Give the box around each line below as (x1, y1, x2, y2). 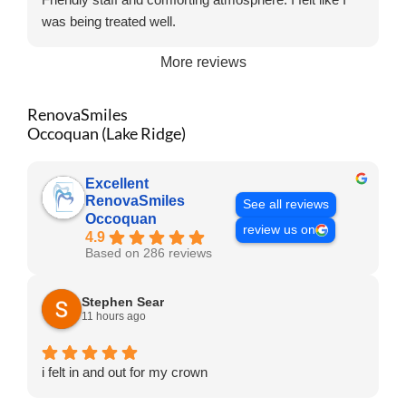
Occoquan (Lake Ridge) (27, 122, 186, 143)
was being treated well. (42, 13, 176, 29)
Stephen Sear (82, 294, 164, 309)
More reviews (159, 53, 246, 70)
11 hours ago (82, 309, 146, 323)
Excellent (85, 175, 149, 191)
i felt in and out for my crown (42, 363, 208, 380)
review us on (242, 223, 315, 237)
